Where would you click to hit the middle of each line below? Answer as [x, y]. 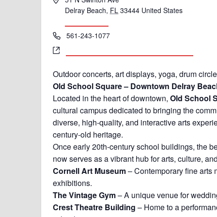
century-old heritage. [88, 134]
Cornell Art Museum [89, 171]
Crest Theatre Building [94, 207]
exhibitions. [72, 183]
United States [162, 10]
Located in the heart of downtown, [111, 98]
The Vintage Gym [84, 195]
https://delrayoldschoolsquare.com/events [130, 50]
